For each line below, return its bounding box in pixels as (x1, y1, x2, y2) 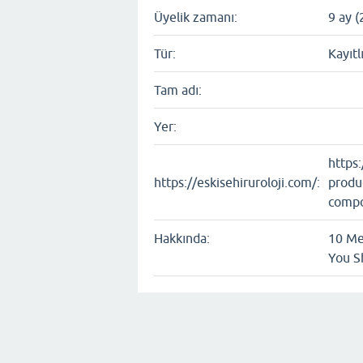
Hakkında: (154, 231, 210, 246)
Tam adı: (154, 83, 202, 98)
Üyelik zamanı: (154, 10, 237, 25)
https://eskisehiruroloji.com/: (154, 175, 320, 190)
